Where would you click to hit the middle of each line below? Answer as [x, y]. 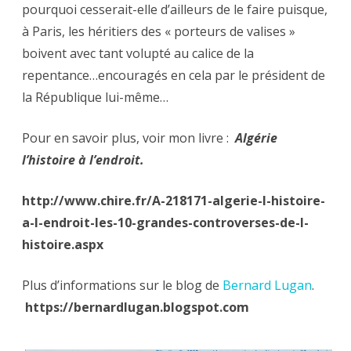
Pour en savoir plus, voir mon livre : [128, 138]
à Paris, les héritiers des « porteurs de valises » [159, 32]
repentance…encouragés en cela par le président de [174, 76]
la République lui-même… [97, 98]
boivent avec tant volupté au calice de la [138, 54]
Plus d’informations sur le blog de [122, 286]
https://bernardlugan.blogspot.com [137, 308]
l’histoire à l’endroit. [83, 160]
